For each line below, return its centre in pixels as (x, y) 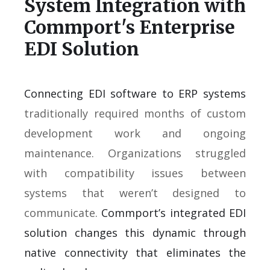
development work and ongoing (135, 133)
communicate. (63, 212)
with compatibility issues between (135, 173)
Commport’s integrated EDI (174, 212)
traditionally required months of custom (135, 113)
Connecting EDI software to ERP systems (135, 93)
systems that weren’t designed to (135, 193)
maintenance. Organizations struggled (135, 153)
